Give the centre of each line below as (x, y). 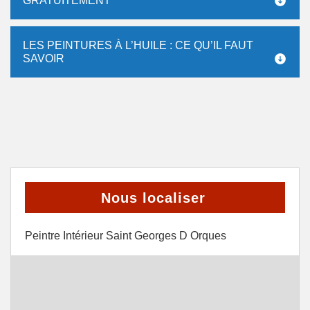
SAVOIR (44, 58)
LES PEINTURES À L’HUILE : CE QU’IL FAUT (138, 45)
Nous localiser (153, 198)
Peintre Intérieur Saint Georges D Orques (126, 236)
